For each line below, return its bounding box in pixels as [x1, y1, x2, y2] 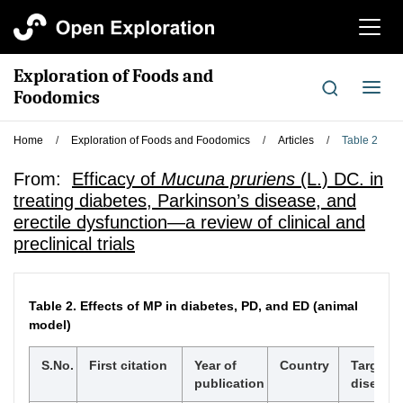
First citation [89, 358, 167, 372]
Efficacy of [72, 169, 161, 189]
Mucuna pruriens [161, 169, 295, 189]
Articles [278, 134, 314, 147]
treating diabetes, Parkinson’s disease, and [13, 191, 356, 210]
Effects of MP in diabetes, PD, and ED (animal [80, 299, 358, 313]
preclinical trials [13, 234, 135, 254]
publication [194, 376, 264, 390]
